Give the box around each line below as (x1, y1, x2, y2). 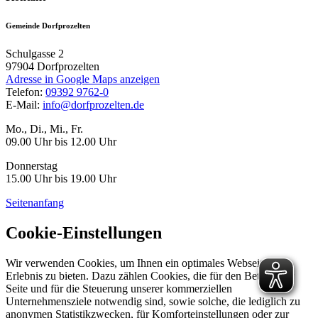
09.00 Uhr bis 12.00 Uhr (6, 135, 116, 148)
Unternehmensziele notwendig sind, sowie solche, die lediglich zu (6, 295, 300, 307)
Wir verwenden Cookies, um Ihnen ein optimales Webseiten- (6, 256, 277, 269)
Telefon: (6, 85, 45, 98)
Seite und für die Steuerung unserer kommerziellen (6, 282, 232, 295)
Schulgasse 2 (6, 47, 64, 60)
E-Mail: (6, 98, 43, 111)
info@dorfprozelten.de (43, 98, 144, 111)
